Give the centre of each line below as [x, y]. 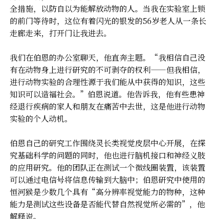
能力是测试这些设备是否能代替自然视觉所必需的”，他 [107, 204]
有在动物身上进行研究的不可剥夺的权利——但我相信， [108, 69]
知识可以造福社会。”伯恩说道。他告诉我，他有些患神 [107, 94]
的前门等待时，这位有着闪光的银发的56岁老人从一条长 [108, 21]
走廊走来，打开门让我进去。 [61, 33]
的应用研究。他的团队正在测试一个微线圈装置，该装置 [108, 167]
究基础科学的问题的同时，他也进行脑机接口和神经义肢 [108, 155]
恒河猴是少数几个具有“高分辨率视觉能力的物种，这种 [108, 192]
